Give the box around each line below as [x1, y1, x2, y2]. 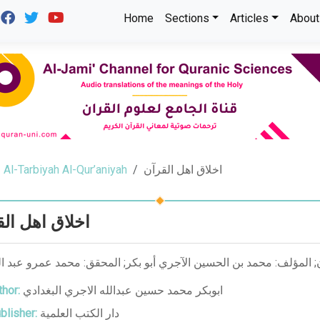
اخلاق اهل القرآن [144, 163, 222, 176]
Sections [164, 11, 209, 25]
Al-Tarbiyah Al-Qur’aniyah [4, 163, 127, 176]
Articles [230, 11, 269, 25]
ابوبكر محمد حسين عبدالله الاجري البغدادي [23, 284, 223, 297]
